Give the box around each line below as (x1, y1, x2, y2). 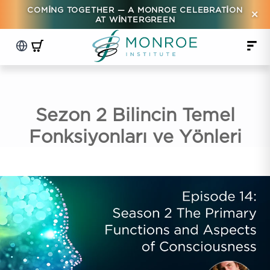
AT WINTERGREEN (95, 15, 175, 24)
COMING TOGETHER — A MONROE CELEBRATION (27, 5, 243, 14)
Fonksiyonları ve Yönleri (28, 127, 242, 146)
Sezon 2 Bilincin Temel (35, 105, 235, 124)
